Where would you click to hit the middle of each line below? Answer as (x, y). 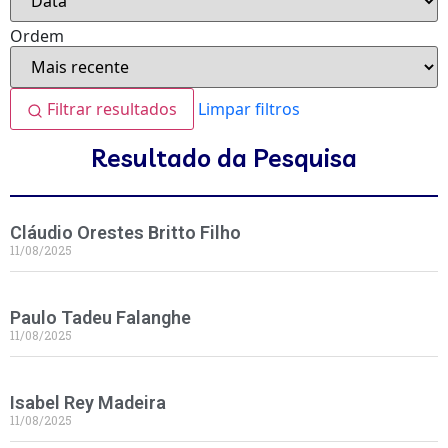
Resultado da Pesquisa (224, 157)
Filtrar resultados (112, 109)
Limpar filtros (249, 109)
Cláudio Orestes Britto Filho (125, 232)
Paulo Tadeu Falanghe (100, 317)
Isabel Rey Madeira (88, 402)
